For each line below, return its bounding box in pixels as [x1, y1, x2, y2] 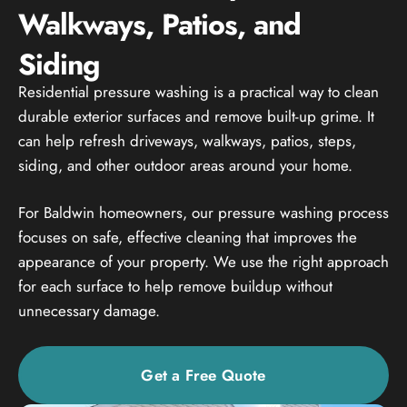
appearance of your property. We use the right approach [18, 250, 389, 273]
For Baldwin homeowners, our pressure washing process [18, 201, 389, 223]
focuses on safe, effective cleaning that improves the [18, 225, 357, 248]
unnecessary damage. [18, 299, 160, 322]
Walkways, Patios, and [18, 3, 301, 45]
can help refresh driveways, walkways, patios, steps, [18, 129, 356, 152]
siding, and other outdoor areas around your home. [18, 154, 352, 176]
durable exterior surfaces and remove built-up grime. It [18, 104, 374, 127]
